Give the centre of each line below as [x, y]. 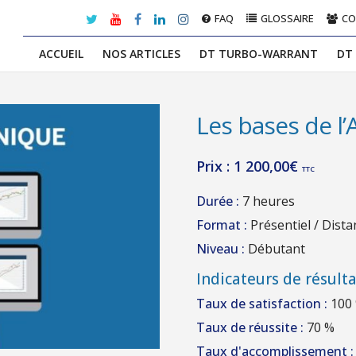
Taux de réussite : [250, 327]
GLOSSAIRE [287, 18]
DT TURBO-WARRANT [259, 54]
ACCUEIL [61, 54]
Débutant [275, 249]
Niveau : [220, 249]
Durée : [217, 201]
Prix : [215, 166]
